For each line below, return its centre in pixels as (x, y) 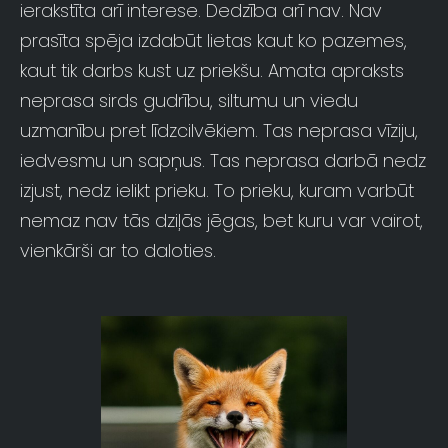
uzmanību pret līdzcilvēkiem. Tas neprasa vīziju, (219, 131)
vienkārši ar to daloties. (118, 251)
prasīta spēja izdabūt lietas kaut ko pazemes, (213, 41)
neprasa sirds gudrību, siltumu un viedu (189, 101)
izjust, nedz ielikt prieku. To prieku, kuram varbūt (217, 191)
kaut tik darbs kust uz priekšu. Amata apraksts (212, 71)
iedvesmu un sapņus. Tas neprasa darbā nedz (223, 161)
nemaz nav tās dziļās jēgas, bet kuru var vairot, (221, 221)
